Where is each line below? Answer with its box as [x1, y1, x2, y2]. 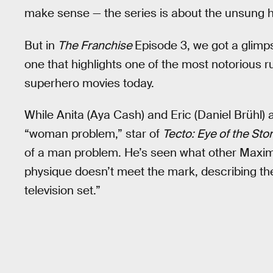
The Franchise [58, 37, 135, 53]
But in [24, 37, 58, 53]
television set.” [24, 183, 101, 199]
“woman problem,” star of [24, 126, 163, 142]
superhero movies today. [24, 75, 154, 91]
